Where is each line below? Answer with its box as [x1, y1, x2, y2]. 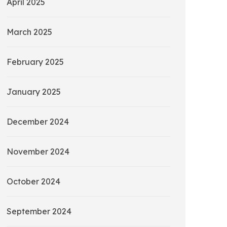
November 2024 [7, 146, 69, 157]
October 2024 [7, 176, 60, 187]
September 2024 [7, 206, 71, 217]
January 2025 [7, 87, 61, 97]
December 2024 [7, 117, 69, 127]
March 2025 [7, 27, 52, 37]
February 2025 [7, 57, 64, 67]
